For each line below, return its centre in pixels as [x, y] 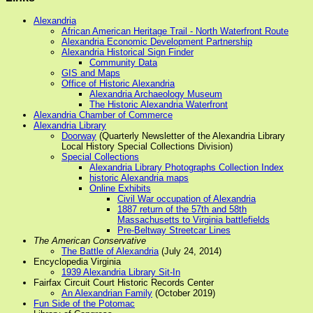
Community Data [123, 62]
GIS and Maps [91, 73]
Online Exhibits [120, 188]
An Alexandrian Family [107, 293]
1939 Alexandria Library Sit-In [121, 272]
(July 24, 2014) [190, 251]
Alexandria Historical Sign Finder [128, 52]
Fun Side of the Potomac [84, 303]
